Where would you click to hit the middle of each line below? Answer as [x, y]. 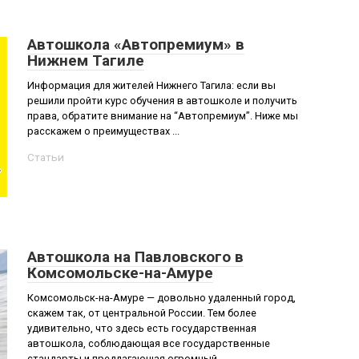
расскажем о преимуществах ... [103, 131]
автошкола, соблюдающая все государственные [149, 343]
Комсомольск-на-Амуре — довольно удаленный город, [161, 298]
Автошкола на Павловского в [135, 257]
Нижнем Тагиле [86, 61]
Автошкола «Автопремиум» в [136, 44]
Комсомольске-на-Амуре [120, 273]
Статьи [46, 157]
